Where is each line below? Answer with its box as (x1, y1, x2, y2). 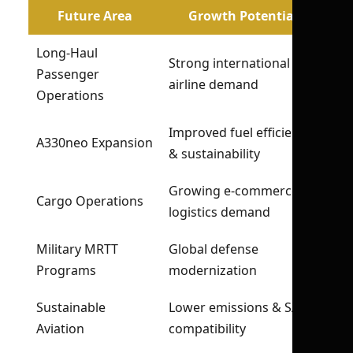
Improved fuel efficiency (169, 124, 312, 141)
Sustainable (36, 299, 106, 316)
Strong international (169, 54, 290, 72)
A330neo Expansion (36, 134, 153, 151)
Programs (36, 262, 96, 279)
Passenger (36, 65, 99, 83)
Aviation (36, 320, 84, 337)
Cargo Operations (36, 192, 143, 210)
